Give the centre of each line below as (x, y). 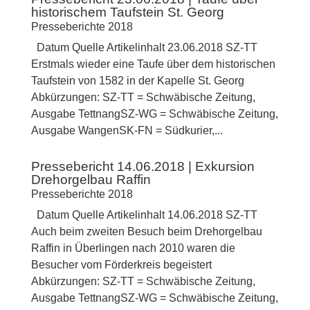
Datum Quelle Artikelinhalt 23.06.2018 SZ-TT (144, 48)
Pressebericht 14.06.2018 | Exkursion (143, 167)
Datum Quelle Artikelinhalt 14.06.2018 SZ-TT (144, 215)
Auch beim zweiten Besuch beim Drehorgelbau (146, 232)
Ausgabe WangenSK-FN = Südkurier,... (127, 131)
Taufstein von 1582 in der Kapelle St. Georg (139, 81)
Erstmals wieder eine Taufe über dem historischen (153, 64)
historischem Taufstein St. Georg (127, 12)
